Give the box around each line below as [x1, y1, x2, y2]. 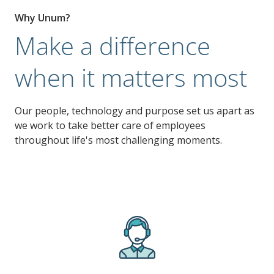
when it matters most [15, 61, 247, 94]
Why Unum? [15, 11, 70, 24]
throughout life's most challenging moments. [15, 133, 222, 147]
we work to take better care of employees [15, 119, 206, 132]
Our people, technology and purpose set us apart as [15, 104, 254, 117]
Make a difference [15, 29, 210, 62]
